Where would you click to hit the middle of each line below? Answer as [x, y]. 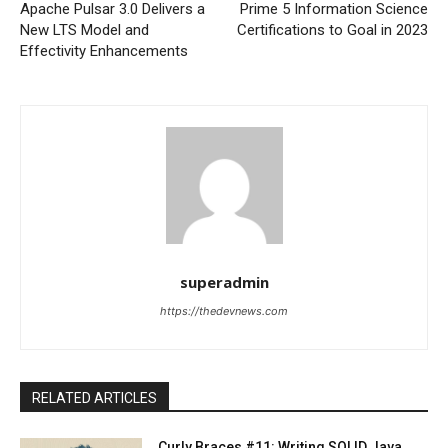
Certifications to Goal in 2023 [332, 30]
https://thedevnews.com [224, 311]
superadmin [224, 282]
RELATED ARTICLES [94, 398]
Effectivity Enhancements [104, 51]
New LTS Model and [84, 30]
